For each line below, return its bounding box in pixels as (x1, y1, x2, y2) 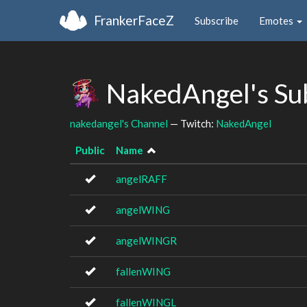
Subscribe (195, 14, 238, 27)
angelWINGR (116, 234, 177, 247)
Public (75, 144, 105, 156)
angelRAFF (116, 173, 167, 185)
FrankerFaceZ (94, 12, 174, 28)
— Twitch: (168, 116, 216, 130)
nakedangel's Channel (70, 116, 168, 130)
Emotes (259, 14, 295, 27)
